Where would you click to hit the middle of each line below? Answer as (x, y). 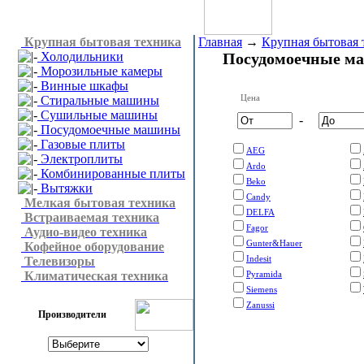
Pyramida (264, 274)
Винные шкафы (83, 86)
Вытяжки (65, 188)
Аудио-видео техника (86, 232)
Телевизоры (60, 261)
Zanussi (260, 305)
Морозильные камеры (100, 71)
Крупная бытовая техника (103, 42)
